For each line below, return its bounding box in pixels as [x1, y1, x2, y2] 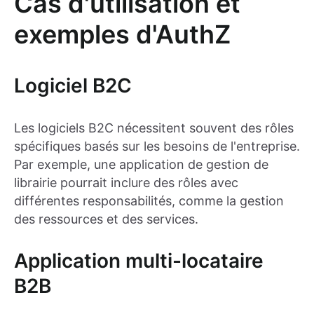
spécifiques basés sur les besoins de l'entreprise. [14, 138, 300, 153]
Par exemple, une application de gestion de [14, 156, 268, 172]
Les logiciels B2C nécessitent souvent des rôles [14, 120, 294, 135]
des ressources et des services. [14, 211, 198, 226]
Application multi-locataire [14, 248, 264, 273]
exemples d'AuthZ [14, 18, 231, 50]
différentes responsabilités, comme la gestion [14, 193, 284, 208]
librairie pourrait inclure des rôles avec [14, 175, 238, 190]
